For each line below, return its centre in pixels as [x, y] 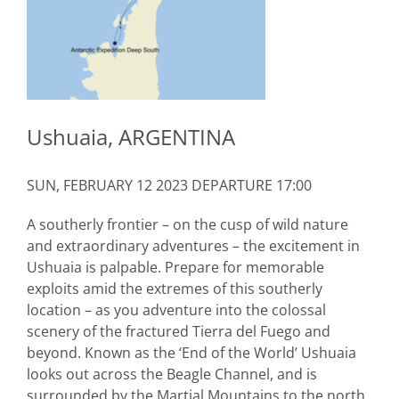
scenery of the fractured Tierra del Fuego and [179, 332]
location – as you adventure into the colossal [176, 310]
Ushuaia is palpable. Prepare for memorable [175, 268]
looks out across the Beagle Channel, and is [172, 375]
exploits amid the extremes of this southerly [175, 289]
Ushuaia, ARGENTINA [131, 137]
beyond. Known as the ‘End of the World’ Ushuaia [191, 353]
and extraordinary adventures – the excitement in [193, 246]
